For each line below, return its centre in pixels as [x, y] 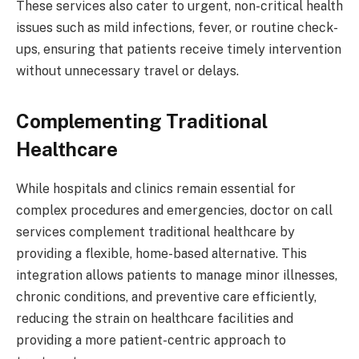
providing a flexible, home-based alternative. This [161, 254]
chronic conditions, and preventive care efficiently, [166, 297]
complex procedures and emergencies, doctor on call [174, 211]
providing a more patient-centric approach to [151, 341]
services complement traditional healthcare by [155, 232]
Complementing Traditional [142, 121]
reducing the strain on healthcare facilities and [155, 319]
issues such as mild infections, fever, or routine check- [177, 27]
